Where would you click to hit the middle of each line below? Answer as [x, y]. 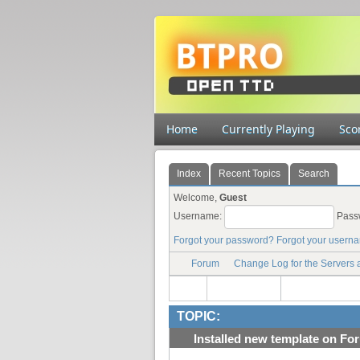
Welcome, [196, 198]
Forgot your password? [224, 240]
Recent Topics [250, 174]
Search [314, 174]
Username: [199, 217]
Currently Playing [268, 129]
